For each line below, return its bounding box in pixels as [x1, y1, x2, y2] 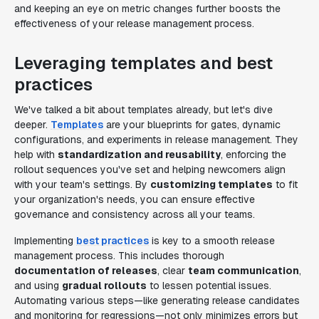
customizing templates [150, 178, 273, 191]
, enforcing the [221, 148, 286, 161]
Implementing [14, 234, 76, 247]
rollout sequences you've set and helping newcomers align [14, 163, 286, 176]
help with [14, 148, 58, 161]
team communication [188, 264, 299, 277]
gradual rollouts [62, 279, 147, 292]
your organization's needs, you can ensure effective [14, 193, 255, 206]
